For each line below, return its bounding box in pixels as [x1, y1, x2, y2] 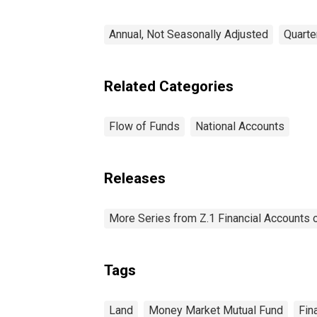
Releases [104, 169, 166, 187]
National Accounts [195, 119, 284, 133]
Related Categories [104, 77, 234, 95]
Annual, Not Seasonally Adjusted [109, 27, 268, 41]
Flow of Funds [109, 119, 180, 133]
